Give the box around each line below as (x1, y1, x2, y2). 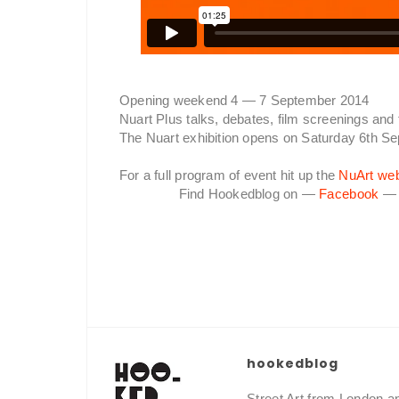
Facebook (319, 186, 379, 201)
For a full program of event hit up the (119, 167, 339, 183)
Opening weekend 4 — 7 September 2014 (119, 93, 370, 108)
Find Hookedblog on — (178, 186, 320, 201)
